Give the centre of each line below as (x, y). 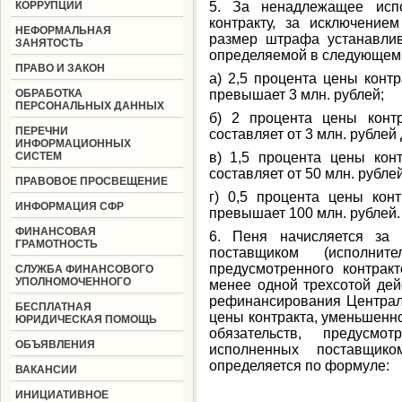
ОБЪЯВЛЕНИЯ (55, 345)
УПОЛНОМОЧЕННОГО (73, 282)
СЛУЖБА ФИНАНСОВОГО (84, 269)
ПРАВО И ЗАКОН (60, 68)
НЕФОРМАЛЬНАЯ (63, 31)
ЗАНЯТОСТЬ (49, 43)
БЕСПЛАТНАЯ (53, 307)
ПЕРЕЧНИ (41, 131)
